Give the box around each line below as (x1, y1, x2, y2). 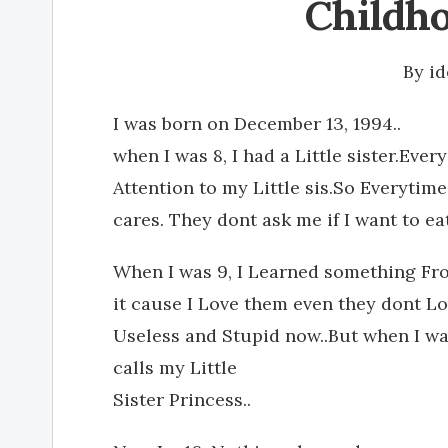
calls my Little (113, 356, 237, 379)
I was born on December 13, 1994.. (113, 112, 401, 135)
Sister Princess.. (113, 388, 251, 411)
